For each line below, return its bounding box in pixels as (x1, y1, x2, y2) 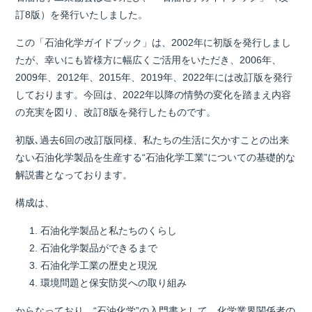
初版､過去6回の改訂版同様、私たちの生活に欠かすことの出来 (15, 134, 289, 146)
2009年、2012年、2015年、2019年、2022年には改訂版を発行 (15, 72, 292, 83)
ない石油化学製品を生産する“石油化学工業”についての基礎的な (15, 152, 295, 163)
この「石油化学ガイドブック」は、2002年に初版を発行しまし (15, 37, 291, 48)
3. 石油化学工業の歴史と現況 (29, 260, 158, 271)
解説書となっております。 (15, 169, 133, 180)
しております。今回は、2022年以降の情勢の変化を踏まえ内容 (15, 89, 291, 100)
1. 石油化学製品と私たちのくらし (29, 225, 178, 236)
